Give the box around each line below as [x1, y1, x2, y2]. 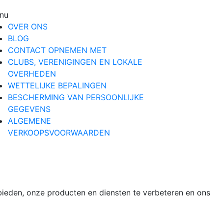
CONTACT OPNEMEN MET [8, 45, 107, 55]
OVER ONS [8, 21, 48, 31]
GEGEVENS [8, 104, 51, 114]
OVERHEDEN [8, 68, 56, 79]
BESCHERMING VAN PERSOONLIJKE [8, 92, 144, 102]
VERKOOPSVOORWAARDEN [8, 127, 110, 137]
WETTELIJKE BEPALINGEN [8, 80, 107, 90]
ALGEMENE [8, 115, 51, 126]
